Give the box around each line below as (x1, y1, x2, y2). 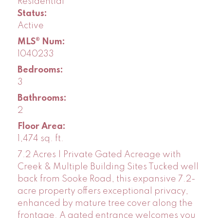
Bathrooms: (17, 93, 67, 103)
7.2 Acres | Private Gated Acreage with (17, 150, 181, 159)
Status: (17, 9, 47, 18)
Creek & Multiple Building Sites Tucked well (17, 162, 199, 171)
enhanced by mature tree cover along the (17, 199, 193, 208)
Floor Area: (17, 122, 66, 131)
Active (17, 21, 44, 30)
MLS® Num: (17, 37, 65, 46)
